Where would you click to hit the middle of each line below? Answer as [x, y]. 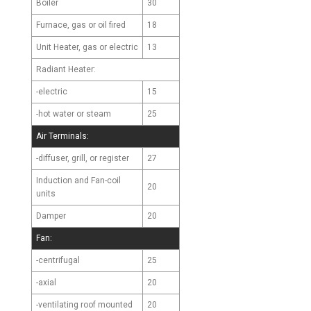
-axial [46, 282]
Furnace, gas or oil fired [81, 25]
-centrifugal [58, 260]
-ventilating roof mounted [84, 304]
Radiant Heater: [66, 69]
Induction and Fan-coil [78, 180]
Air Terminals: [62, 136]
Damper [51, 216]
